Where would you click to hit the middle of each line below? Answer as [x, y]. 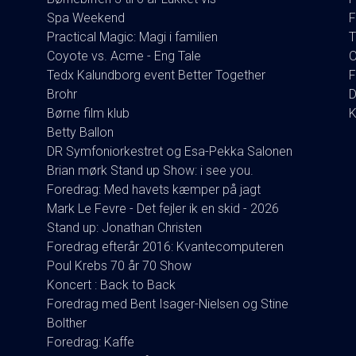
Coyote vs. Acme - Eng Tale [124, 56]
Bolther [67, 323]
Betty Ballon [80, 132]
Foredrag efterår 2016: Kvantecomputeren [165, 246]
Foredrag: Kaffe [91, 342]
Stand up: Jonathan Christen [124, 227]
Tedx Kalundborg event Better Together [156, 75]
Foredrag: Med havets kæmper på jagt [154, 189]
